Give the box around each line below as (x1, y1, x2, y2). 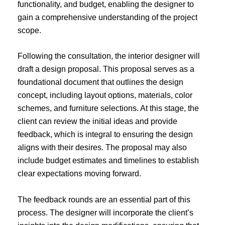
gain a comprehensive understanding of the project (18, 13, 197, 22)
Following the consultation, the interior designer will (18, 52, 200, 61)
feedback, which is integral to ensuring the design (18, 130, 193, 139)
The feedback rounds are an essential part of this (18, 195, 190, 204)
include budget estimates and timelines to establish (18, 156, 199, 165)
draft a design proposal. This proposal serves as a (18, 65, 194, 74)
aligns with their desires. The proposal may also (18, 143, 187, 152)
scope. (18, 26, 41, 35)
